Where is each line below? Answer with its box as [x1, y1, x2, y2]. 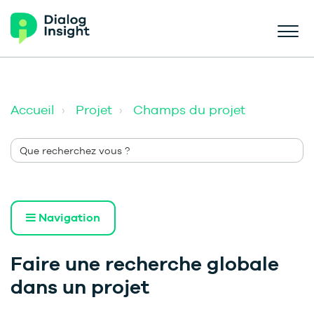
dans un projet [11, 275, 149, 299]
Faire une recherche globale [11, 252, 279, 275]
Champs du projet [133, 102, 245, 117]
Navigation [36, 211, 100, 225]
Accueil [11, 102, 55, 117]
